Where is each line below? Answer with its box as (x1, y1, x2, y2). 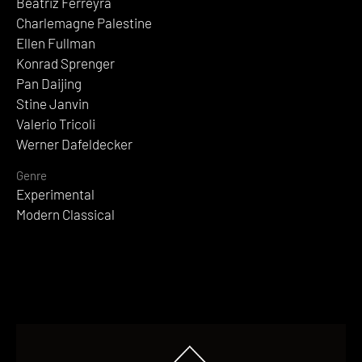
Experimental (16, 185, 95, 202)
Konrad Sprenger (16, 54, 115, 71)
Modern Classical (16, 205, 115, 222)
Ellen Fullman (16, 34, 95, 51)
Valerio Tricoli (16, 115, 95, 132)
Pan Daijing (16, 74, 82, 91)
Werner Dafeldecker (16, 135, 133, 152)
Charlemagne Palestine (16, 14, 152, 31)
